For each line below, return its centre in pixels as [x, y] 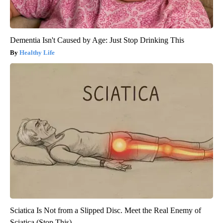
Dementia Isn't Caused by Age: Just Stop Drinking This [97, 40]
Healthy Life [37, 52]
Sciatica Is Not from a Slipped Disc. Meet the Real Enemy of [106, 210]
